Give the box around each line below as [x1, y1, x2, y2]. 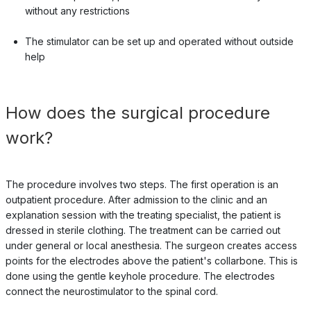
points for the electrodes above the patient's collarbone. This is [5, 254, 298, 267]
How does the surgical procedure [5, 102, 270, 123]
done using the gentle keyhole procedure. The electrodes [5, 269, 275, 282]
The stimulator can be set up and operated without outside [24, 35, 294, 47]
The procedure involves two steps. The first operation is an [5, 178, 278, 190]
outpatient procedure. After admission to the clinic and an [5, 193, 267, 205]
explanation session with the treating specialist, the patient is [5, 208, 281, 221]
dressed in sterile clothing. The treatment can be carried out [5, 224, 280, 236]
